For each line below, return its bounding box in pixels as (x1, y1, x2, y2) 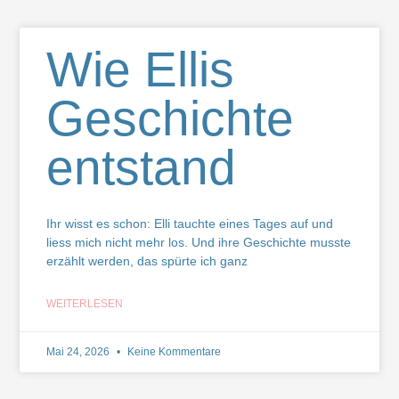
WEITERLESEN (46, 297, 124, 310)
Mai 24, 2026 (46, 345, 113, 358)
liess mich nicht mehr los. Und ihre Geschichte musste (46, 234, 352, 249)
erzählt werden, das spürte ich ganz (46, 253, 248, 268)
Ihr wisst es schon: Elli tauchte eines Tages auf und (46, 216, 334, 231)
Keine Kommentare (125, 345, 222, 358)
